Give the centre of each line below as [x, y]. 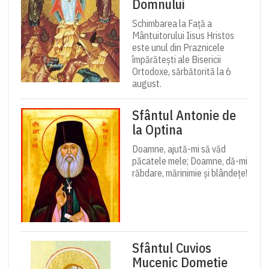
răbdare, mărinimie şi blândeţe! [190, 173]
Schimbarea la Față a [172, 24]
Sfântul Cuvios [172, 248]
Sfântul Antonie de [184, 115]
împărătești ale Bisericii [177, 60]
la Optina [157, 130]
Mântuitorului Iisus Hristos [183, 36]
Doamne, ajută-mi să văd [179, 149]
